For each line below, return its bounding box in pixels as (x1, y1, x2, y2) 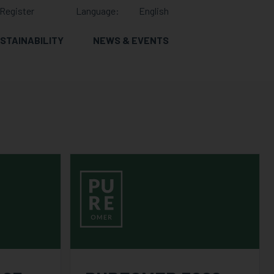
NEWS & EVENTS (93, 34, 169, 46)
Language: (76, 5, 119, 17)
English (139, 5, 169, 17)
